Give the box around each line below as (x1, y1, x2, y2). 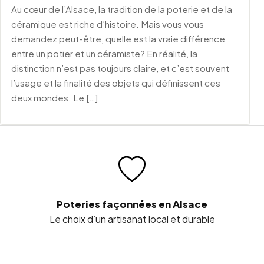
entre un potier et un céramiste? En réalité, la (11, 48, 197, 60)
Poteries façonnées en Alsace (57, 198, 207, 211)
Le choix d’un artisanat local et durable (49, 213, 215, 226)
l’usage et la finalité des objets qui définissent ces (11, 77, 220, 89)
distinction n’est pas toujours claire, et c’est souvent (11, 62, 229, 74)
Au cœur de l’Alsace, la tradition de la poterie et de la (11, 4, 232, 15)
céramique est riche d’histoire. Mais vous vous (11, 18, 204, 30)
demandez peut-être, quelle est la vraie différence (11, 33, 225, 45)
